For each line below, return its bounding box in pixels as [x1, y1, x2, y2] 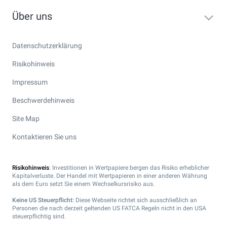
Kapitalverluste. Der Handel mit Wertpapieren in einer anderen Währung [12, 172, 207, 179]
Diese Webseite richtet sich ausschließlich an [74, 197, 197, 204]
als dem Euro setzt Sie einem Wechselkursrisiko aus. [12, 180, 155, 187]
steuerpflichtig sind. [12, 213, 66, 220]
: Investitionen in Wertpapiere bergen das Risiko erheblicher [49, 164, 209, 171]
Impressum [12, 78, 48, 86]
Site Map [12, 115, 40, 123]
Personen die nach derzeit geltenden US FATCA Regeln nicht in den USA [12, 205, 206, 212]
